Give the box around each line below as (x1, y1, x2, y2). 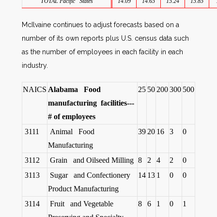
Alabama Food (48, 85, 103, 93)
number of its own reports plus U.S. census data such (22, 34, 189, 42)
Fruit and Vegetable (48, 200, 113, 208)
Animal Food (48, 127, 94, 136)
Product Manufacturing (48, 185, 119, 193)
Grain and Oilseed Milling (48, 156, 134, 164)
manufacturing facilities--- (48, 99, 134, 107)
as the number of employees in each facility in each (22, 48, 183, 56)
